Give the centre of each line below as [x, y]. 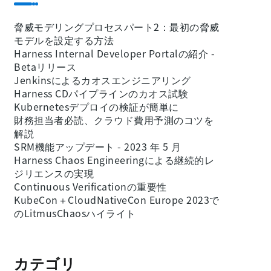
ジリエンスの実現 [54, 173]
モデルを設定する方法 [64, 40]
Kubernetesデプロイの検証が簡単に [96, 106]
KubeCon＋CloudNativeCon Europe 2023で [117, 200]
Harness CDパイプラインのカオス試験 [101, 93]
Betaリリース [45, 67]
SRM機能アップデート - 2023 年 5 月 [97, 146]
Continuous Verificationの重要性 [90, 186]
